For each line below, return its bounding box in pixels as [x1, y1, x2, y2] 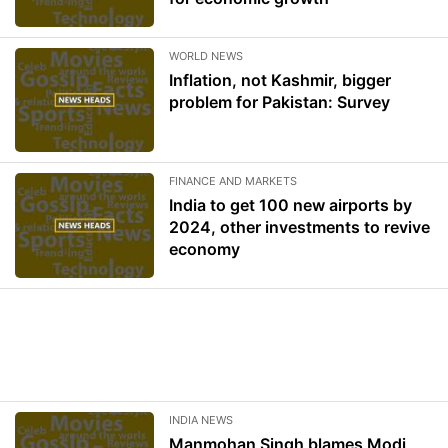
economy [169, 239, 241, 260]
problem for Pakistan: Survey [169, 91, 391, 112]
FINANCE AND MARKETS [169, 174, 298, 189]
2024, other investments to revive [169, 217, 431, 238]
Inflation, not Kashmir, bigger [169, 69, 392, 90]
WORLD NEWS [169, 48, 244, 63]
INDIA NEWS [169, 412, 234, 427]
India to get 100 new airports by [169, 195, 413, 216]
